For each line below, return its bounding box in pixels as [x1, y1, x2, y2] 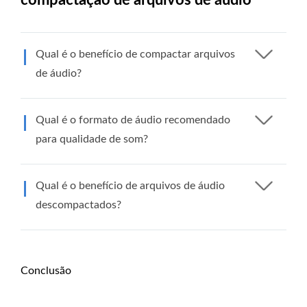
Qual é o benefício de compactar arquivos [36, 49, 235, 60]
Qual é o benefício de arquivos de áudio [36, 180, 225, 192]
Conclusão [21, 265, 71, 277]
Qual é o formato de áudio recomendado [36, 114, 230, 126]
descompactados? [36, 199, 121, 211]
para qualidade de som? [36, 134, 148, 145]
